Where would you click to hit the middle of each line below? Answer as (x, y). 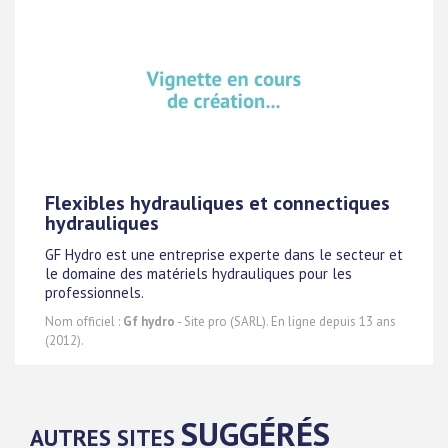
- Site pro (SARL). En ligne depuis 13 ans (285, 321)
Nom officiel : (84, 321)
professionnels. (94, 293)
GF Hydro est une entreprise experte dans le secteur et (224, 255)
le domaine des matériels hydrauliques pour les (198, 274)
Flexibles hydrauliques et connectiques (217, 203)
